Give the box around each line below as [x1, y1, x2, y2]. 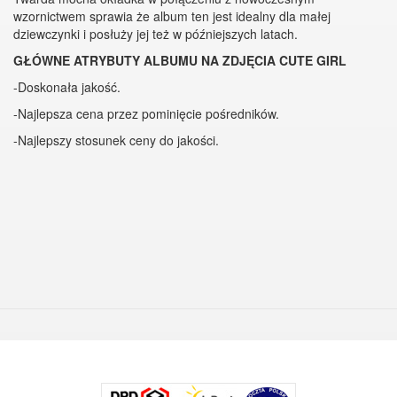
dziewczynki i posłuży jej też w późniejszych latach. [13, 25, 298, 43]
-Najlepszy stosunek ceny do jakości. [13, 131, 219, 149]
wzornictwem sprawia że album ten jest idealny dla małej [13, 7, 331, 25]
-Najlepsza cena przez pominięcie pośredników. [13, 105, 279, 122]
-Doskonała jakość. [13, 78, 121, 96]
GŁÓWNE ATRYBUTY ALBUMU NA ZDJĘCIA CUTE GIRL [13, 51, 346, 69]
